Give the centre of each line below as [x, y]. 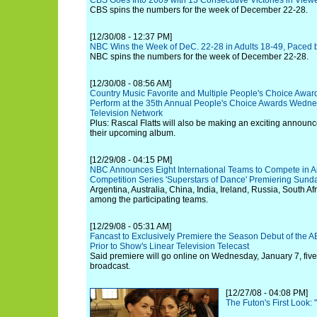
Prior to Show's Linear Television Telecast [169, 246]
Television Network [126, 113]
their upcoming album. [133, 133]
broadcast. [110, 266]
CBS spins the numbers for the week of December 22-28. [199, 10]
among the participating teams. [149, 200]
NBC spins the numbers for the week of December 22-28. [199, 57]
